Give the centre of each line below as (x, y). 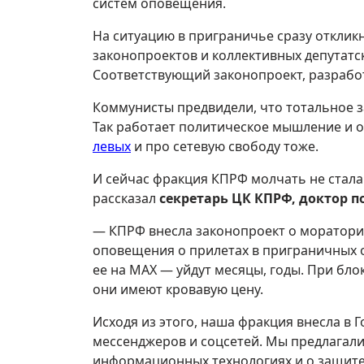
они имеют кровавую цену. (178, 289)
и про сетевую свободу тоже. (225, 146)
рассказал (126, 198)
